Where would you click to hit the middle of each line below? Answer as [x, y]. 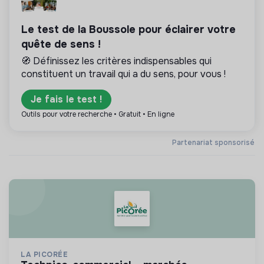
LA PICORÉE [44, 255]
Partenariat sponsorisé [213, 143]
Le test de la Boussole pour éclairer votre [128, 29]
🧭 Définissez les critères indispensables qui [116, 61]
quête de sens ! [61, 44]
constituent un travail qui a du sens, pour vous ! [123, 74]
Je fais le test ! [66, 99]
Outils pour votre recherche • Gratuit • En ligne [98, 114]
